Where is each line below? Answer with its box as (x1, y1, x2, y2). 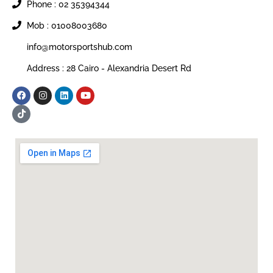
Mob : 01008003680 (26, 20, 107, 30)
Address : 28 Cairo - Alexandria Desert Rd (26, 63, 191, 73)
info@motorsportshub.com (26, 41, 132, 52)
